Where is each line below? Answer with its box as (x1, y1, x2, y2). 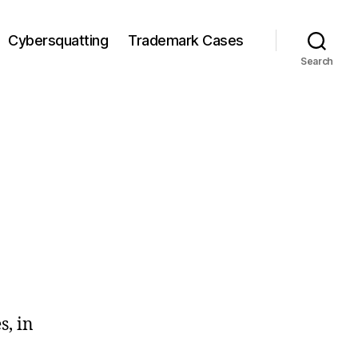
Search (300, 55, 334, 67)
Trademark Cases (128, 31, 244, 49)
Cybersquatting (8, 31, 109, 49)
